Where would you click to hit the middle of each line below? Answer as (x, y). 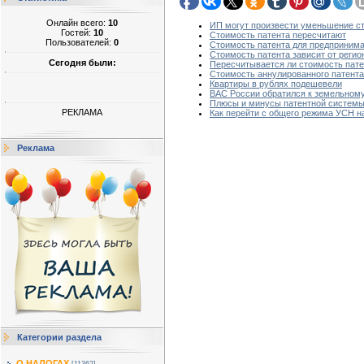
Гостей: (77, 32)
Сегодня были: (82, 62)
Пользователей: (80, 42)
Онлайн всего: (77, 23)
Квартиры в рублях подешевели (276, 84)
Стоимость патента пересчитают (278, 35)
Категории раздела (59, 337)
